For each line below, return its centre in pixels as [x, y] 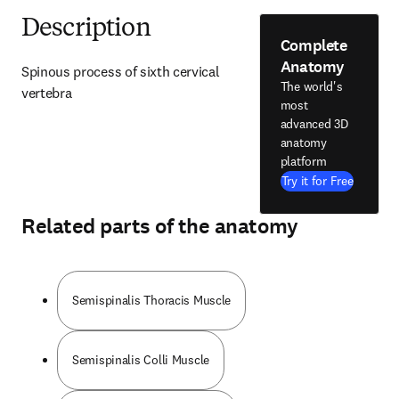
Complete [313, 45]
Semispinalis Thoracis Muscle [152, 300]
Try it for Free [317, 181]
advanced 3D [314, 124]
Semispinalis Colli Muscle [141, 360]
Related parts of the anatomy [160, 226]
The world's [311, 86]
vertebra [47, 93]
